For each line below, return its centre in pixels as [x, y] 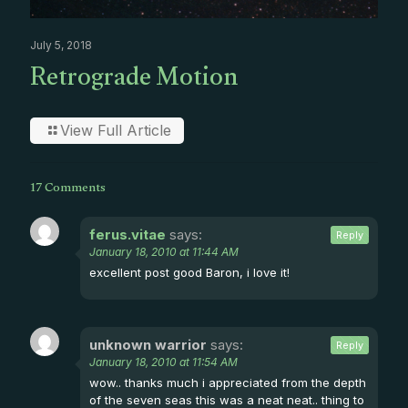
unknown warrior [148, 344]
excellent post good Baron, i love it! [189, 272]
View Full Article [116, 130]
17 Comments [68, 189]
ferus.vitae [127, 234]
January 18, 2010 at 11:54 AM [163, 362]
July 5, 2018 [61, 45]
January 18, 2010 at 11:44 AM [164, 251]
